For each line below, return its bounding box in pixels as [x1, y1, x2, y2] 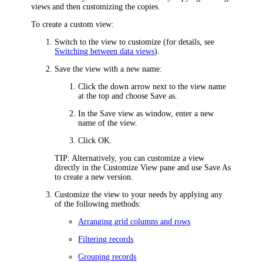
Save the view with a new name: [55, 64, 163, 73]
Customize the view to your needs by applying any [55, 190, 223, 199]
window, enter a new [143, 109, 214, 118]
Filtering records [78, 234, 134, 244]
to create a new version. [55, 172, 134, 181]
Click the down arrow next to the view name [78, 82, 227, 91]
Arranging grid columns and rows [78, 217, 191, 226]
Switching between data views [55, 46, 155, 56]
